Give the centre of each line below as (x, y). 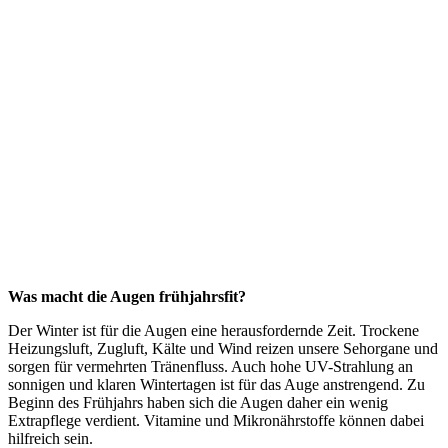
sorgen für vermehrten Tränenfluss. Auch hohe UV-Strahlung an (210, 366)
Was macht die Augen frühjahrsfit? (127, 296)
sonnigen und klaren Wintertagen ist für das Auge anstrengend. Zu (216, 384)
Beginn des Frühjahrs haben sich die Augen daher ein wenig (198, 402)
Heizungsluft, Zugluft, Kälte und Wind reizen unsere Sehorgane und (223, 348)
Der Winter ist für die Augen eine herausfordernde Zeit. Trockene (213, 330)
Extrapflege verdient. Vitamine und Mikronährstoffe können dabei (216, 420)
